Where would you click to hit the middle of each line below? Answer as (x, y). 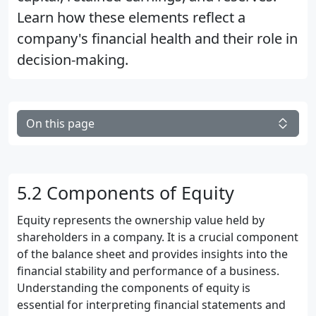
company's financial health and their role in (157, 38)
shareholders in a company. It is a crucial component (158, 237)
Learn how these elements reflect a (131, 17)
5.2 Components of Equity (126, 193)
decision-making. (73, 60)
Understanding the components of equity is (134, 288)
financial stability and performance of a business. (148, 271)
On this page (60, 123)
